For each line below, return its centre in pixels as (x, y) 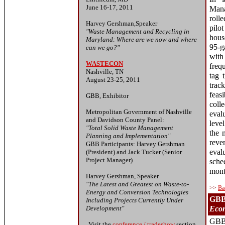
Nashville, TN (105, 72)
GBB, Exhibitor (107, 96)
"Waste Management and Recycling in (138, 31)
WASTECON (104, 64)
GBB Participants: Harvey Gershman (135, 144)
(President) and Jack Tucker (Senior (134, 152)
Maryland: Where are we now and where (141, 39)
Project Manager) (109, 160)
